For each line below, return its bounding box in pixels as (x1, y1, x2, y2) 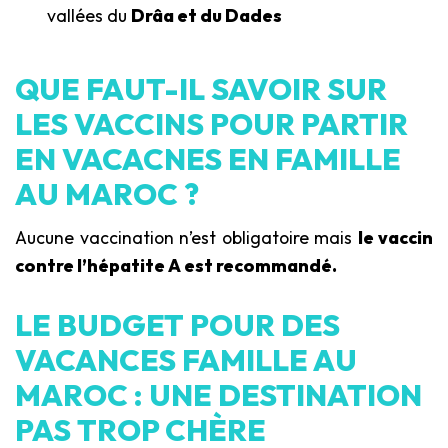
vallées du (47, 4, 131, 28)
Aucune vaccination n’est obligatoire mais (15, 226, 358, 250)
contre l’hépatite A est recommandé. (15, 254, 337, 278)
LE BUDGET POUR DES (15, 306, 340, 345)
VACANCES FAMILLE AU (15, 341, 357, 380)
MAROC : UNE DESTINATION (15, 376, 422, 415)
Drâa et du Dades (131, 4, 282, 28)
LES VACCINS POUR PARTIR (15, 105, 408, 144)
